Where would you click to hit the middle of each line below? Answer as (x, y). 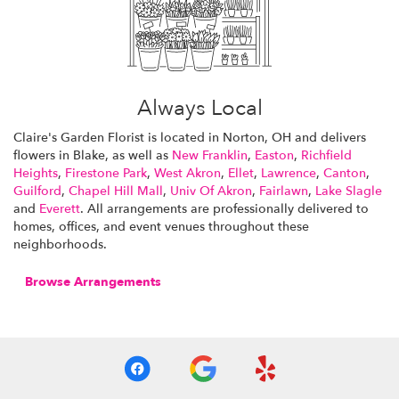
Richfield (326, 155)
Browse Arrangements (93, 281)
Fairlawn (284, 191)
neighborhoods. (60, 244)
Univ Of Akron (211, 191)
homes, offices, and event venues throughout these (161, 226)
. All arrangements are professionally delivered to (224, 208)
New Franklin (210, 155)
